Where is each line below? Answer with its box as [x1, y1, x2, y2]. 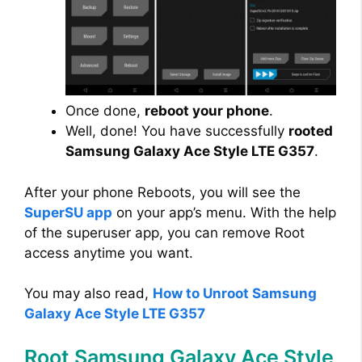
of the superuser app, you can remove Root [24, 224, 305, 241]
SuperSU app [24, 204, 112, 221]
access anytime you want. [24, 244, 193, 261]
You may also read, [24, 285, 153, 302]
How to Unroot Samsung [153, 285, 317, 302]
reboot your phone [145, 103, 269, 120]
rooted [288, 123, 333, 140]
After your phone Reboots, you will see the [24, 183, 301, 200]
